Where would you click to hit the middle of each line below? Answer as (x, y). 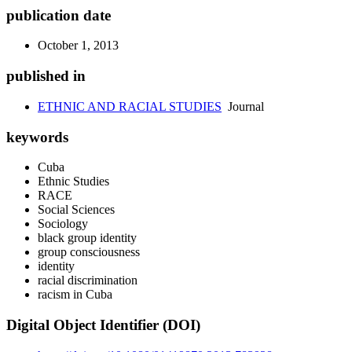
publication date (59, 15)
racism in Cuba (75, 295)
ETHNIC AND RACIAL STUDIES (130, 106)
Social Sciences (76, 210)
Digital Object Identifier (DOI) (103, 325)
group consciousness (89, 252)
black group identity (87, 238)
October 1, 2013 (78, 46)
